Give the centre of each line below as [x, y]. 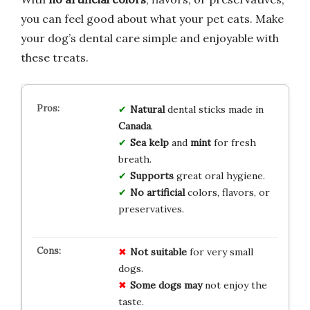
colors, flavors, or [227, 193]
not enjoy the [234, 285]
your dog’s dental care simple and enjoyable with [150, 38]
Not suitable [158, 252]
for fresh [233, 143]
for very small [220, 252]
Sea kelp [149, 143]
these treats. [55, 58]
